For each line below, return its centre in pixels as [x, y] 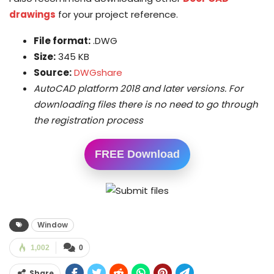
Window [53, 224]
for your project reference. [117, 14]
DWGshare [98, 72]
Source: [53, 72]
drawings [32, 14]
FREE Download [137, 154]
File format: [62, 40]
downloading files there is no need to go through [146, 104]
